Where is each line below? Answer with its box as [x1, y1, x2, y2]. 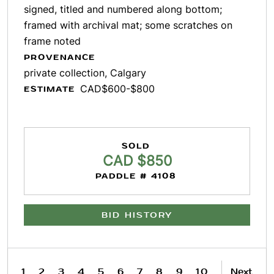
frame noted [24, 35, 81, 47]
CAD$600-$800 [80, 83, 155, 95]
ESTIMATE [24, 84, 75, 94]
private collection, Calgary [24, 67, 146, 79]
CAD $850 [102, 152, 172, 169]
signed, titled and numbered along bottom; [24, 3, 222, 15]
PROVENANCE [24, 53, 95, 62]
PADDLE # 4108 [95, 171, 176, 181]
